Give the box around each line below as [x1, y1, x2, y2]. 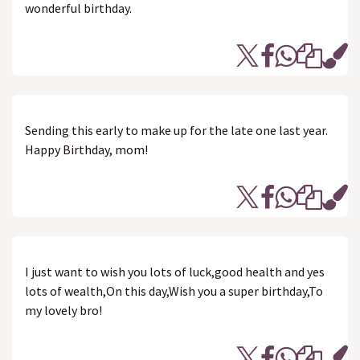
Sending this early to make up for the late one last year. [25, 122, 328, 138]
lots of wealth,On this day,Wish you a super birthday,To [25, 283, 323, 299]
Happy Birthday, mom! [25, 141, 148, 157]
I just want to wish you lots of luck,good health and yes [25, 264, 325, 280]
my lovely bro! [25, 302, 102, 318]
